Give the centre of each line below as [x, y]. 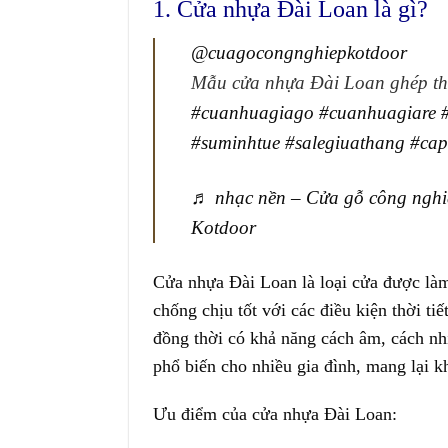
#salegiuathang [344, 142]
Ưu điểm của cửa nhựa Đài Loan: [274, 414]
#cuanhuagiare [377, 112]
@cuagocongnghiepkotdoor [298, 52]
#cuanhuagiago [252, 112]
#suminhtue [235, 142]
